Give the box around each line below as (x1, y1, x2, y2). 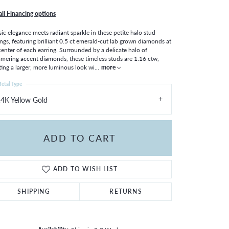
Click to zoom (118, 204, 155, 214)
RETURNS (109, 187, 142, 196)
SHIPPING (17, 187, 50, 196)
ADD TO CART (43, 131, 116, 145)
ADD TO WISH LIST (53, 164, 118, 173)
